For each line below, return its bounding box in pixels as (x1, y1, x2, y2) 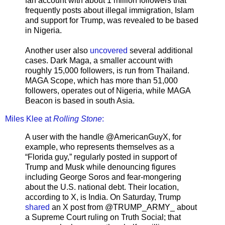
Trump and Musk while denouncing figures (25, 162, 176, 171)
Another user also (25, 46, 90, 55)
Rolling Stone (53, 115, 102, 124)
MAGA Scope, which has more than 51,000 (25, 76, 178, 85)
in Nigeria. (25, 26, 62, 35)
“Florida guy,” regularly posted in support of (25, 152, 177, 161)
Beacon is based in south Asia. (25, 96, 135, 105)
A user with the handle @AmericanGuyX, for (25, 132, 181, 141)
